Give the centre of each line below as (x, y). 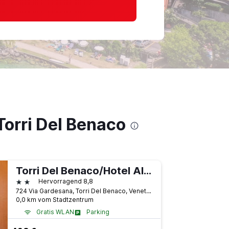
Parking (98, 212)
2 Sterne (31, 181)
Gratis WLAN (55, 212)
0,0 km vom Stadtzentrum (54, 199)
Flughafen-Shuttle (63, 222)
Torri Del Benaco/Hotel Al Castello (147, 170)
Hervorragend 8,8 (65, 181)
